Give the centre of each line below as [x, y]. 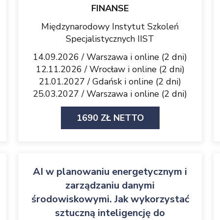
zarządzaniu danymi [110, 185]
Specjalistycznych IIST [110, 39]
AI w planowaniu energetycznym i [110, 172]
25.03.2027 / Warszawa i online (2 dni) [110, 94]
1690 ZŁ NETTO [110, 118]
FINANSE [110, 8]
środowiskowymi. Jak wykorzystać [110, 199]
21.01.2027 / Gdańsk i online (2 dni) [110, 82]
